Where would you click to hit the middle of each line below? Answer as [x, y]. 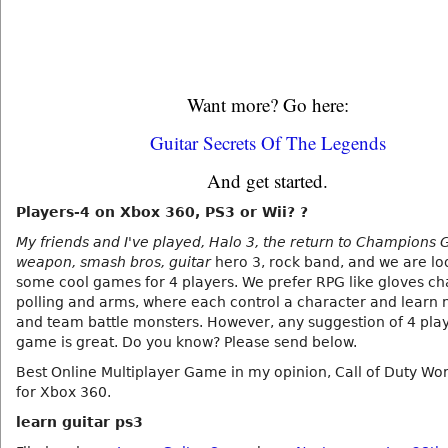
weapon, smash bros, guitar [113, 262]
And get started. [267, 180]
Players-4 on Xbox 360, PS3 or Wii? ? [162, 212]
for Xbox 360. [63, 392]
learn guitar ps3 [79, 422]
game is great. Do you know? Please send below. [186, 342]
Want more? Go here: [267, 104]
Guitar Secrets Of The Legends [267, 142]
